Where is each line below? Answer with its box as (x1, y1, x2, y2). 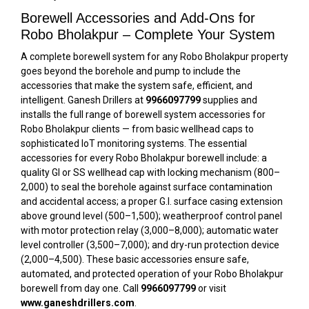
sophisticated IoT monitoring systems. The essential (21, 138, 247, 149)
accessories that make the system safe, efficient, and (21, 80, 252, 91)
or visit (196, 283, 226, 294)
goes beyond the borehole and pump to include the (21, 66, 241, 77)
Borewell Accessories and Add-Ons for (21, 10, 255, 26)
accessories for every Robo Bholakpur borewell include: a (21, 152, 267, 163)
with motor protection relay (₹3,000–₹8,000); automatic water (21, 225, 279, 236)
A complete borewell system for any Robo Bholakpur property (21, 51, 288, 62)
